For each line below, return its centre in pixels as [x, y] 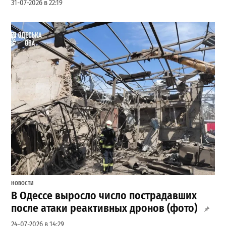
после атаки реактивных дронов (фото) [104, 208]
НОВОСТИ [23, 184]
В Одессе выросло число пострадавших [104, 195]
